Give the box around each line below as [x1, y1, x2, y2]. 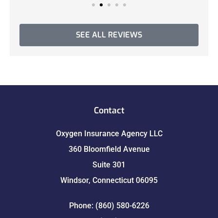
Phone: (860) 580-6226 [69, 201, 149, 211]
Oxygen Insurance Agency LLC [55, 129, 163, 139]
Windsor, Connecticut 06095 [60, 176, 158, 185]
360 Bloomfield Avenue [68, 145, 150, 154]
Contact [93, 105, 125, 117]
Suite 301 [92, 160, 126, 170]
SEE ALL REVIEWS [76, 30, 142, 40]
